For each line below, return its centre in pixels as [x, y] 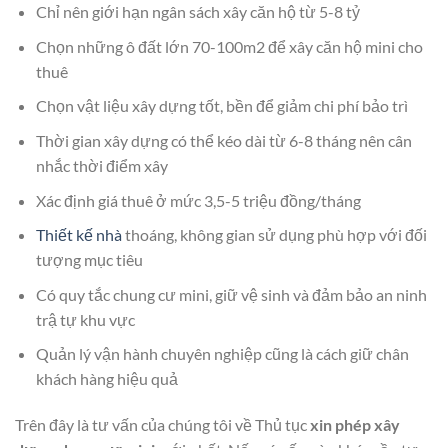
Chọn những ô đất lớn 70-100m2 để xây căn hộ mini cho [229, 46]
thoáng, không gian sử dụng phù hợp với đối [274, 235]
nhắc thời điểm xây [101, 166]
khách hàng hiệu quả [106, 379]
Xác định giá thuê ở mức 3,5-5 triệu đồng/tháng [198, 200]
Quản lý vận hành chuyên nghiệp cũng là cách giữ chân [222, 354]
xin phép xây [355, 425]
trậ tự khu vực [85, 319]
